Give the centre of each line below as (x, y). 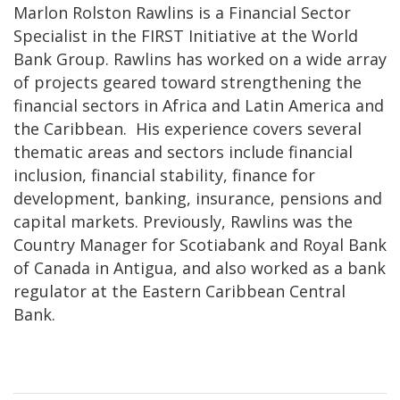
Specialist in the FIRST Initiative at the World (186, 35)
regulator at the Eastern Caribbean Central (179, 291)
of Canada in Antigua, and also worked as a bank (200, 267)
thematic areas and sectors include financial (183, 151)
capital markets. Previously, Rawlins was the (183, 221)
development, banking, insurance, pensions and (198, 198)
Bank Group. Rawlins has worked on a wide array (200, 58)
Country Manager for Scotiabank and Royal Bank (200, 244)
